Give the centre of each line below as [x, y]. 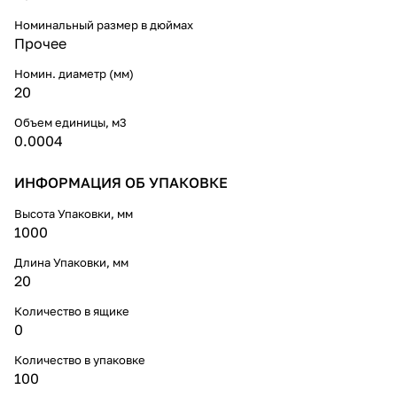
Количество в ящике [72, 311]
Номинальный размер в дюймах [104, 24]
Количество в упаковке [80, 359]
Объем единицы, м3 [70, 122]
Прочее [40, 43]
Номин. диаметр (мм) [74, 73]
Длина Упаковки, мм [71, 262]
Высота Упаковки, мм [74, 213]
